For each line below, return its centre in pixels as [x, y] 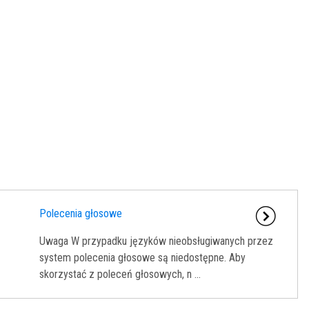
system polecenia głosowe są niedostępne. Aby [142, 258]
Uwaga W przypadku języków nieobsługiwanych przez [156, 241]
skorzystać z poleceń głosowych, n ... [120, 275]
